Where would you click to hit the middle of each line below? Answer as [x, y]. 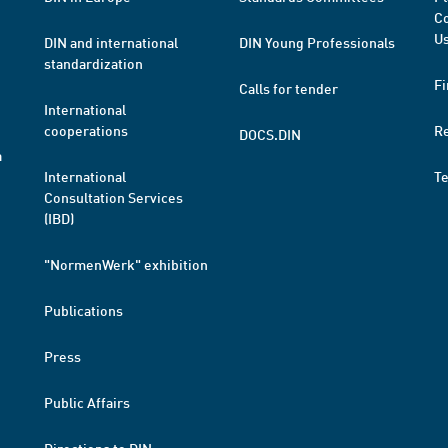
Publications [83, 310]
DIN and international [111, 42]
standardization [93, 63]
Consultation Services [113, 197]
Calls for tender [288, 88]
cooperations [86, 130]
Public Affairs [87, 402]
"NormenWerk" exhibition [126, 264]
